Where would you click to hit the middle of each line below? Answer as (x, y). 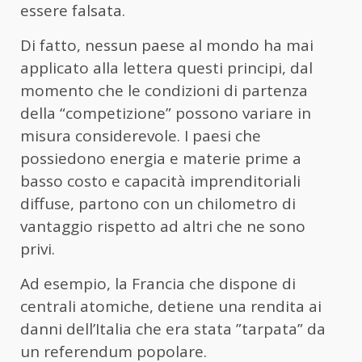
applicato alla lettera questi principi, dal (166, 67)
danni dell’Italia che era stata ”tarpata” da (173, 328)
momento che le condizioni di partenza (164, 90)
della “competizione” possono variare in (166, 113)
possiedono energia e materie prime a (161, 158)
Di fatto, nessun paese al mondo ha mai (167, 45)
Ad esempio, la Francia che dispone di (158, 283)
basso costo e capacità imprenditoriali (160, 181)
